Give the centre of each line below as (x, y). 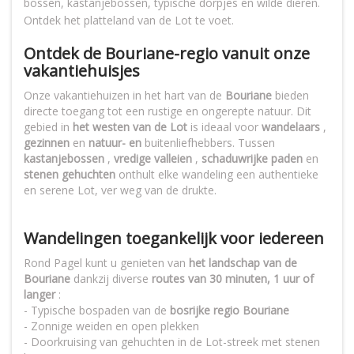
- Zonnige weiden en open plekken (111, 326)
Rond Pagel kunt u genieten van (106, 263)
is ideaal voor (224, 127)
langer (40, 295)
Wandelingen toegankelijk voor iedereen (174, 239)
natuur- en (115, 143)
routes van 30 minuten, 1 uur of (233, 279)
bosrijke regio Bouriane (230, 311)
